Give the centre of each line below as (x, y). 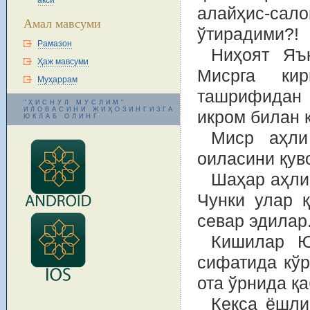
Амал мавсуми (62, 24)
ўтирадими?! (248, 34)
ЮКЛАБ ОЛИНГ (62, 116)
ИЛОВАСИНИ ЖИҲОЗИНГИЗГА (99, 109)
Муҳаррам (57, 80)
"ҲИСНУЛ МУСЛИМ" (75, 102)
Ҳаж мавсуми (63, 62)
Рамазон (55, 44)
